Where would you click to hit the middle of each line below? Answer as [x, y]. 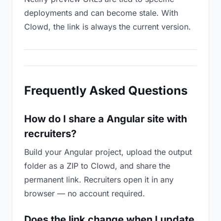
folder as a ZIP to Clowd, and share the [97, 166]
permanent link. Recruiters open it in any [99, 180]
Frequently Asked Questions [106, 91]
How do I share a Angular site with [106, 119]
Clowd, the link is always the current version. [108, 27]
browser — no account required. [85, 193]
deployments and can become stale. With [101, 13]
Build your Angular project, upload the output [108, 152]
